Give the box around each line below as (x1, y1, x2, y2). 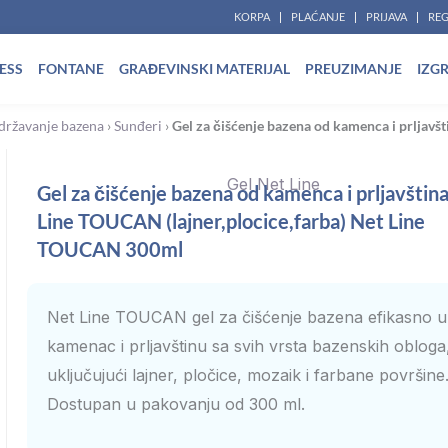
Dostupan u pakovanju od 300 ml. (46, 394, 305, 414)
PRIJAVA (366, 10, 407, 23)
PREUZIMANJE (305, 60, 403, 77)
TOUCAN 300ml (36, 237, 183, 261)
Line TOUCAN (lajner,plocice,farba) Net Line (36, 209, 425, 233)
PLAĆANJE (291, 10, 345, 23)
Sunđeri (114, 118, 162, 134)
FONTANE (38, 60, 105, 77)
